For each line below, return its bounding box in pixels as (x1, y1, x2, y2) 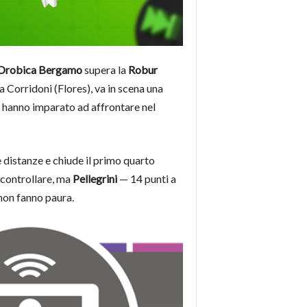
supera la (82, 62, 128, 76)
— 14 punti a (116, 171, 176, 185)
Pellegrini (72, 171, 117, 185)
